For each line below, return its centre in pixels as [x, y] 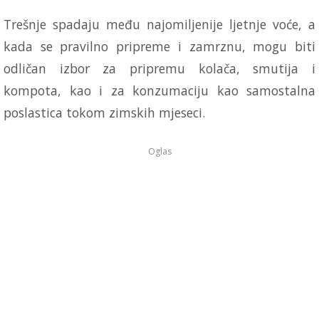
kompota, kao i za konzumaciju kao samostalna [159, 90]
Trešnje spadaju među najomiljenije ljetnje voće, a [159, 24]
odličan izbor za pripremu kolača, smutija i [159, 68]
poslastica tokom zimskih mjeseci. [104, 112]
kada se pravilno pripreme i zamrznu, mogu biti [159, 46]
